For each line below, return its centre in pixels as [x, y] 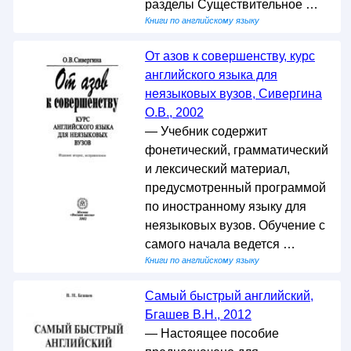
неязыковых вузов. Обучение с [235, 225]
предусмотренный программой [235, 188]
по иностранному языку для [225, 206]
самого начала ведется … [220, 244]
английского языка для [211, 75]
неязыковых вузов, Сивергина [233, 94]
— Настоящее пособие [212, 333]
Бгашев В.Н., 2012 [198, 315]
